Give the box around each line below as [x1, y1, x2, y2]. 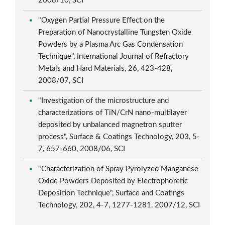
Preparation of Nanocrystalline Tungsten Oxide [38, 28, 192, 36]
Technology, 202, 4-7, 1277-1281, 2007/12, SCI [38, 201, 200, 209]
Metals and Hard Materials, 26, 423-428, [38, 64, 173, 72]
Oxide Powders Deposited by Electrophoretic [38, 177, 188, 185]
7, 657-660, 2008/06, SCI [38, 145, 128, 153]
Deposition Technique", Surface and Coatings [38, 189, 185, 197]
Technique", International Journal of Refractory [38, 52, 189, 60]
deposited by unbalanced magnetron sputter [38, 121, 182, 129]
